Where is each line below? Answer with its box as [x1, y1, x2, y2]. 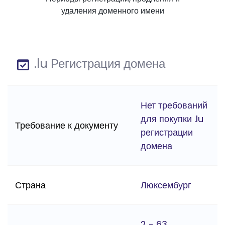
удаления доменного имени [61, 5, 164, 17]
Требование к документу [15, 119, 118, 132]
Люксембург [141, 179, 191, 192]
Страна [15, 179, 46, 192]
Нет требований [141, 99, 207, 112]
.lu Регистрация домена [31, 55, 165, 72]
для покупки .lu [141, 113, 203, 126]
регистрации [141, 126, 193, 139]
